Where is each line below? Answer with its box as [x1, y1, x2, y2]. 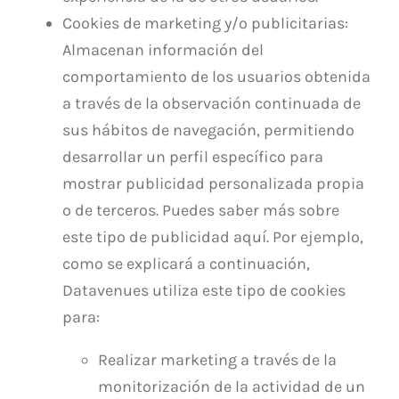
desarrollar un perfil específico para [62, 146, 323, 167]
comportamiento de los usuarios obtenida [62, 66, 370, 86]
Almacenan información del [62, 39, 264, 60]
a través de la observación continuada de [62, 93, 361, 113]
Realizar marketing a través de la [98, 349, 337, 370]
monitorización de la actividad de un [98, 376, 365, 396]
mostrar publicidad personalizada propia [62, 173, 364, 193]
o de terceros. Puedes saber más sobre [62, 199, 339, 220]
